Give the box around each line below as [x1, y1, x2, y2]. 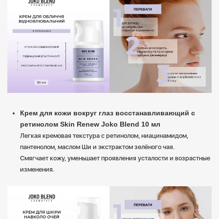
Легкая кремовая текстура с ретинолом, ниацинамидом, [20, 132, 188, 140]
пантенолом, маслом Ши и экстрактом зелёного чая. [20, 143, 175, 151]
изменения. [20, 166, 54, 174]
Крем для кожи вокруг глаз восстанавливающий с [20, 109, 195, 117]
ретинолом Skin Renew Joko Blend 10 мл [20, 120, 160, 129]
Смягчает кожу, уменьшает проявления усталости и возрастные [20, 154, 210, 162]
